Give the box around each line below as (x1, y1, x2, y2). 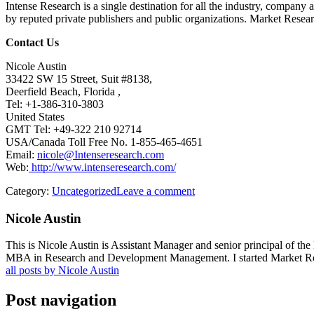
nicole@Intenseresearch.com (37, 148, 164, 161)
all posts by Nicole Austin (6, 264, 119, 277)
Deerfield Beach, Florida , (6, 85, 121, 97)
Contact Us (6, 36, 59, 48)
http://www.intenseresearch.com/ (29, 161, 176, 173)
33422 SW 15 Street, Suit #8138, (6, 72, 152, 85)
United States (6, 110, 64, 123)
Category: (6, 184, 52, 197)
